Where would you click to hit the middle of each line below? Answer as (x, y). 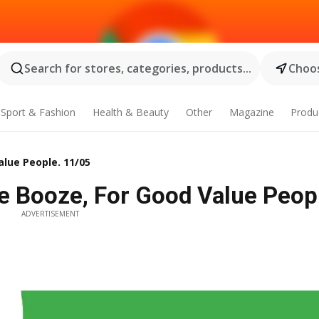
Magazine (251, 112)
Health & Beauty (130, 112)
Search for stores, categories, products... (137, 68)
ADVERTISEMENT (50, 214)
